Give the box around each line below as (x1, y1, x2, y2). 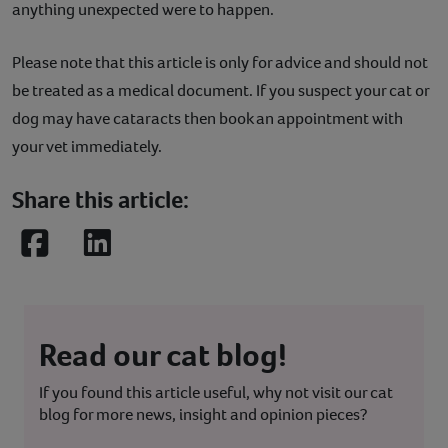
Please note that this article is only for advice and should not (12, 50, 428, 74)
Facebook (33, 240, 122, 270)
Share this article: (12, 183, 189, 216)
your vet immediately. (12, 134, 162, 158)
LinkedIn (95, 240, 174, 270)
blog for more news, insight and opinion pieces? (39, 402, 367, 426)
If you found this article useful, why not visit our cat (39, 380, 393, 404)
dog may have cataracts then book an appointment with (12, 106, 403, 130)
